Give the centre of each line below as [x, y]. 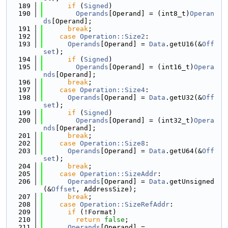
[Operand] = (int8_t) [149, 13]
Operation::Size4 [112, 90]
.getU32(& [184, 97]
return [88, 220]
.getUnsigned [190, 181]
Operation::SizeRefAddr [125, 204]
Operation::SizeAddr [119, 174]
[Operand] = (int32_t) [151, 120]
